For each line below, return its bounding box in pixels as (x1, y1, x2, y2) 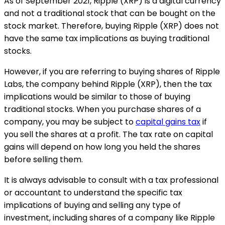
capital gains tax (136, 116, 200, 128)
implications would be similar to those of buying (4, 91, 190, 102)
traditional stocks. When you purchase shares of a (4, 103, 201, 115)
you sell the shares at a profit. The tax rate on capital (4, 129, 213, 140)
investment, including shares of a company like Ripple (4, 212, 215, 223)
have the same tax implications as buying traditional (4, 33, 209, 44)
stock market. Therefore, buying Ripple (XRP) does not (4, 20, 219, 32)
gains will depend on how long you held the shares (4, 141, 200, 153)
